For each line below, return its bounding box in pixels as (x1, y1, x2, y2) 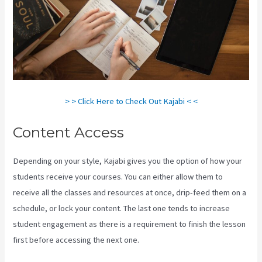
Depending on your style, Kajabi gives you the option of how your (13, 156, 243, 167)
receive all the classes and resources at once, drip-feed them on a (13, 187, 247, 198)
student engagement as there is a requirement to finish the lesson (13, 219, 246, 230)
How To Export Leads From (141, 235, 238, 246)
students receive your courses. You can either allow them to (13, 171, 223, 182)
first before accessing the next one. (13, 235, 142, 246)
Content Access (13, 123, 125, 142)
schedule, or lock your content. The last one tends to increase (13, 203, 230, 214)
